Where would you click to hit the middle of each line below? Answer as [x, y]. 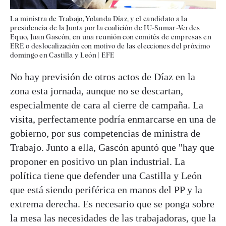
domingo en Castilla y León [53, 55]
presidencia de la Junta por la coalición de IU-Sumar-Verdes [105, 28]
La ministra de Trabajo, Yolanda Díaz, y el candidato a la [99, 19]
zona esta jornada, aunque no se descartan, [97, 91]
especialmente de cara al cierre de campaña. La [107, 105]
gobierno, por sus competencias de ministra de [105, 133]
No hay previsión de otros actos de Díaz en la [103, 77]
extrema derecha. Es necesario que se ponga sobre [112, 204]
